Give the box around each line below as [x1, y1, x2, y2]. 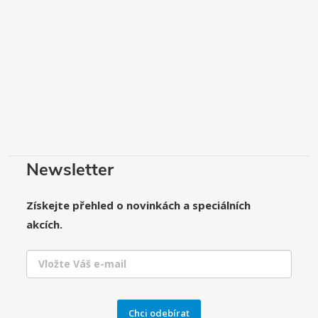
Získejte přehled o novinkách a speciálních [26, 197, 251, 212]
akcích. [26, 216, 65, 231]
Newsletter [26, 158, 114, 181]
